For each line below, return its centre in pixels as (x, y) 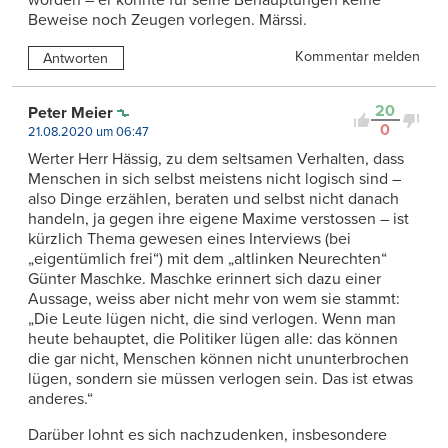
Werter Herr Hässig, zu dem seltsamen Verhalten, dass (216, 159)
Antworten (76, 58)
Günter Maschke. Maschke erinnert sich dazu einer (204, 279)
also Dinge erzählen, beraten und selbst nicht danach (213, 199)
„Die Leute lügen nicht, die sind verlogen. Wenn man (212, 319)
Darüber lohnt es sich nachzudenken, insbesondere (207, 435)
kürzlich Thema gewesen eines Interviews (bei (189, 239)
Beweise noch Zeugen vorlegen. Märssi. (167, 20)
